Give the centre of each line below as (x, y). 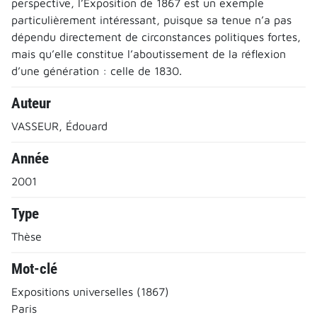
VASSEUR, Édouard (59, 126)
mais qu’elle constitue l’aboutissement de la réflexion (149, 53)
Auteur (31, 103)
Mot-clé (34, 269)
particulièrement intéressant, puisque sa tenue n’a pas (151, 19)
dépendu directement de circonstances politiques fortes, (156, 36)
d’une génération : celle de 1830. (97, 70)
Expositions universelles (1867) (90, 291)
